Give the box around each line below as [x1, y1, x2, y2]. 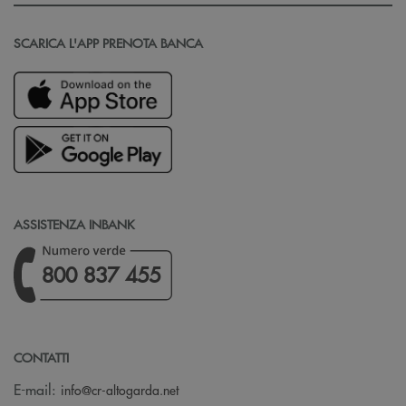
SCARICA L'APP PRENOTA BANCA [14, 34, 203, 53]
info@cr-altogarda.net [61, 380, 179, 399]
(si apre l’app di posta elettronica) [178, 377, 388, 399]
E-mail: [14, 378, 61, 400]
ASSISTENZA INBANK [14, 215, 134, 234]
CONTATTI [14, 347, 69, 366]
